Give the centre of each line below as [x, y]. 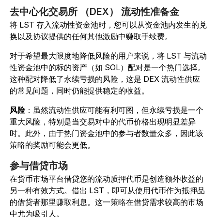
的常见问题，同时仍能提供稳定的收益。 [79, 91]
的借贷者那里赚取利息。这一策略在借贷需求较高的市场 [107, 202]
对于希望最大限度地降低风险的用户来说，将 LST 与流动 [108, 56]
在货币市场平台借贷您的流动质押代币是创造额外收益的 [107, 179]
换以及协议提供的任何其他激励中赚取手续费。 [91, 37]
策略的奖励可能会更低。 [52, 145]
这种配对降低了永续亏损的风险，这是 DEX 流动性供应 [105, 79]
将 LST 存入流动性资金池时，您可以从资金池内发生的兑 [108, 25]
